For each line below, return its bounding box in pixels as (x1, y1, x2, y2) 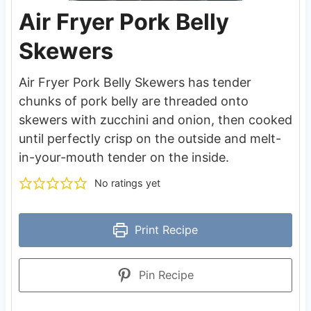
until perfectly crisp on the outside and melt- (18, 131, 281, 146)
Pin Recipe (135, 268, 194, 283)
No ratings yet (94, 177, 160, 190)
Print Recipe (131, 223, 199, 237)
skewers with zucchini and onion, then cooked (18, 112, 292, 128)
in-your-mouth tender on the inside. (18, 150, 229, 165)
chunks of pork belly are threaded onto (18, 94, 249, 109)
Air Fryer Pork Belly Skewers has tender (18, 75, 251, 90)
